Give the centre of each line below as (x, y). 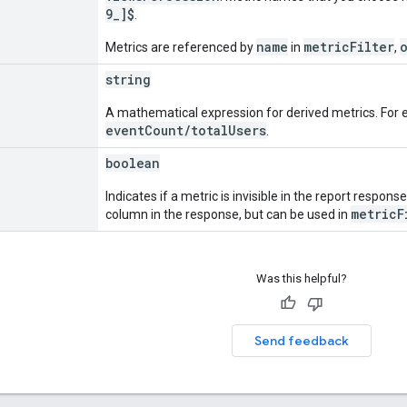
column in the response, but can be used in (228, 214)
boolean (133, 163)
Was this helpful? (301, 278)
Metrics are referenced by (181, 47)
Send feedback (301, 340)
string (128, 79)
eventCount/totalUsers (186, 130)
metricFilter (349, 46)
